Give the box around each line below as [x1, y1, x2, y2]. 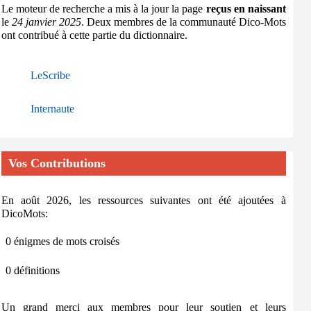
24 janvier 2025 [11, 16, 81, 28]
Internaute [30, 103, 74, 115]
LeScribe [30, 69, 70, 81]
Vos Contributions [8, 156, 106, 170]
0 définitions [5, 264, 60, 276]
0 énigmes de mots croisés [5, 235, 119, 247]
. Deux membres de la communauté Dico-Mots [81, 16, 286, 28]
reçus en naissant [205, 3, 286, 15]
